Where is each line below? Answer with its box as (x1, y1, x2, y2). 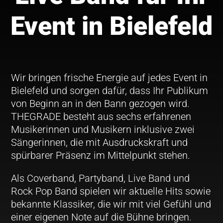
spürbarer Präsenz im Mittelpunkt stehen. (11, 149, 191, 161)
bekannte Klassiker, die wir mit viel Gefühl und (11, 198, 212, 210)
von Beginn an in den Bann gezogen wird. (11, 97, 190, 110)
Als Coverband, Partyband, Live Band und (11, 172, 190, 184)
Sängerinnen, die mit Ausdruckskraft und (11, 136, 188, 148)
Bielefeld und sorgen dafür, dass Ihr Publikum (11, 84, 209, 97)
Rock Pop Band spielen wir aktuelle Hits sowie (11, 185, 211, 197)
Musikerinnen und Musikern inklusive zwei (11, 123, 195, 135)
